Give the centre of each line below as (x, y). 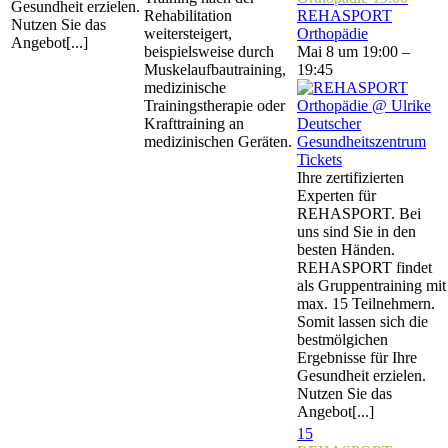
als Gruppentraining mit (371, 285)
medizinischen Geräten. (218, 141)
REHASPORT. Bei (359, 213)
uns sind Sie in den (356, 231)
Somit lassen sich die (362, 321)
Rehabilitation (188, 15)
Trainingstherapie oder (214, 105)
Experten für (336, 195)
